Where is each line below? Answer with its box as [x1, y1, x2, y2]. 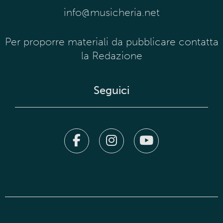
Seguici [94, 83, 129, 97]
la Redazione [81, 49, 142, 62]
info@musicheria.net [63, 5, 160, 18]
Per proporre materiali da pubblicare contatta [4, 35, 219, 48]
